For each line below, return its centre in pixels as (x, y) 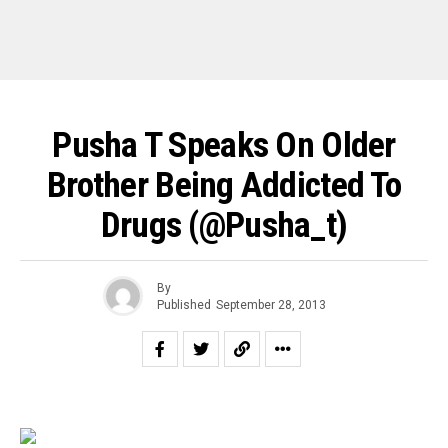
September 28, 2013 (271, 304)
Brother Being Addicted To (224, 185)
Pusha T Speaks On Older (224, 145)
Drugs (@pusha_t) (224, 225)
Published (184, 304)
